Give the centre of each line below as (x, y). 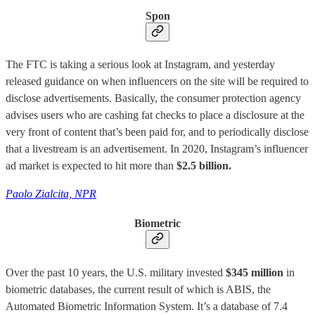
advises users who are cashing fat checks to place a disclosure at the (155, 115)
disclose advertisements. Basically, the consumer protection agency (153, 98)
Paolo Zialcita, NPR (51, 194)
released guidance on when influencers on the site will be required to (157, 82)
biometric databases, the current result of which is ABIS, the (138, 289)
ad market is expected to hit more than (91, 166)
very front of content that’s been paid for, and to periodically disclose (157, 132)
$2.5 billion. (204, 166)
